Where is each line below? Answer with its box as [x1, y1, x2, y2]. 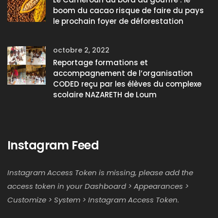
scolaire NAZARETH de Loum [53, 90, 157, 100]
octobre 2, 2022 [53, 45, 109, 55]
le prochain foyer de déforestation [53, 16, 183, 26]
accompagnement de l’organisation [53, 68, 193, 78]
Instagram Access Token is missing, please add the [7, 167, 193, 178]
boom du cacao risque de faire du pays [53, 5, 204, 16]
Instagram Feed [7, 137, 99, 153]
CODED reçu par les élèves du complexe [53, 79, 201, 89]
